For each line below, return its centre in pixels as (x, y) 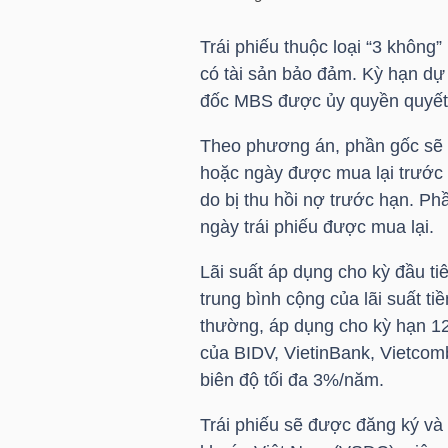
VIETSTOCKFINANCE (101, 285)
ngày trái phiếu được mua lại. (316, 226)
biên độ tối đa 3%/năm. (291, 379)
